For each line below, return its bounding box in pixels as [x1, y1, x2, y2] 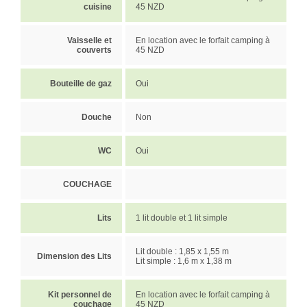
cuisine [84, 1, 112, 12]
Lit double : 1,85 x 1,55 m [136, 246, 229, 256]
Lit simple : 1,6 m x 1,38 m [136, 256, 232, 266]
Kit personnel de [48, 289, 112, 299]
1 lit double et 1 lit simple [136, 212, 228, 223]
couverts [77, 45, 112, 55]
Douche [82, 112, 112, 122]
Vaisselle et [67, 35, 112, 45]
